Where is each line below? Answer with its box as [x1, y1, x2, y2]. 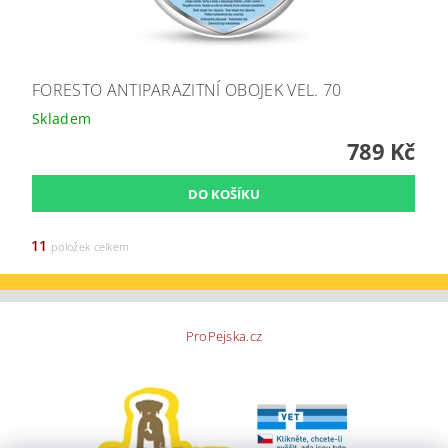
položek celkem [47, 239, 130, 255]
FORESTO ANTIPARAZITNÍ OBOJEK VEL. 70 [32, 79, 342, 102]
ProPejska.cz [185, 327, 263, 346]
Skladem [32, 109, 92, 129]
